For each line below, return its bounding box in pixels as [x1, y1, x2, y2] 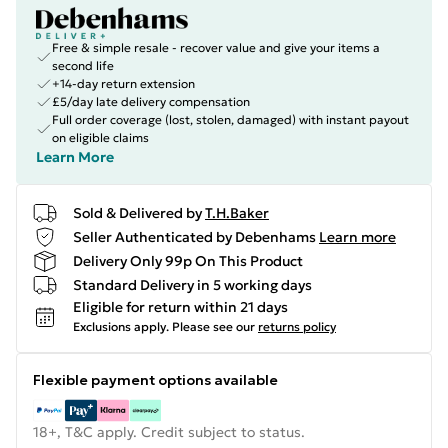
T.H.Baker [205, 203, 269, 222]
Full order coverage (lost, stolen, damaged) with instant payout [52, 112, 409, 127]
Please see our [172, 319, 255, 334]
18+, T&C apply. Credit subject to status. [33, 423, 305, 441]
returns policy [258, 319, 336, 334]
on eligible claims [52, 130, 149, 145]
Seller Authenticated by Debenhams [73, 227, 316, 246]
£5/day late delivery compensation [52, 94, 250, 109]
